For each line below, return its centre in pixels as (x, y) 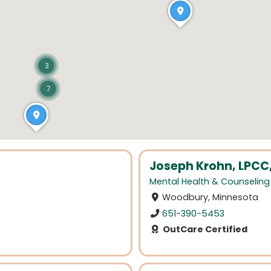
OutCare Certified (204, 229)
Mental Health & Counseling (210, 182)
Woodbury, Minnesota (211, 198)
